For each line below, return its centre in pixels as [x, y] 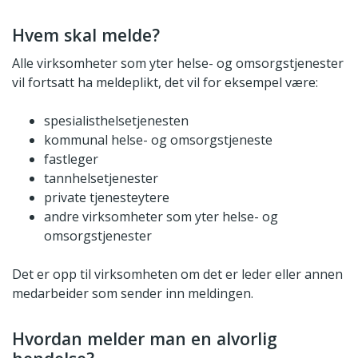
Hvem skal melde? [86, 34]
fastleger [71, 159]
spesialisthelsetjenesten [116, 120]
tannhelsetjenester [101, 178]
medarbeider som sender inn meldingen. [133, 293]
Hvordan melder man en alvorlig [145, 338]
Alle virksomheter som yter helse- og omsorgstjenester [178, 63]
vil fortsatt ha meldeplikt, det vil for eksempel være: [165, 82]
